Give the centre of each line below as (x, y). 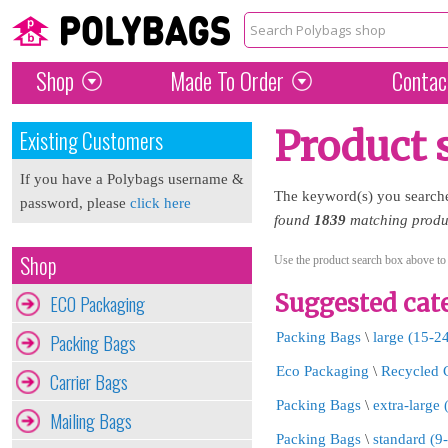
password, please (75, 203)
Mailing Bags (91, 420)
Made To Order (226, 81)
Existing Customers (91, 140)
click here (160, 203)
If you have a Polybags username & (132, 179)
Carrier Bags (89, 381)
